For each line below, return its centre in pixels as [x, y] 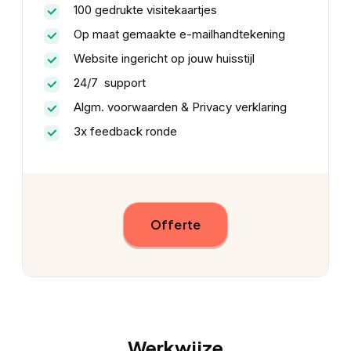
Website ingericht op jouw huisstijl [164, 59]
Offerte [175, 225]
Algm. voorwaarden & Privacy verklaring [180, 107]
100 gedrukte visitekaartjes [145, 10]
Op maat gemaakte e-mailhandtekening [179, 34]
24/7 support [109, 83]
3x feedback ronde [125, 132]
